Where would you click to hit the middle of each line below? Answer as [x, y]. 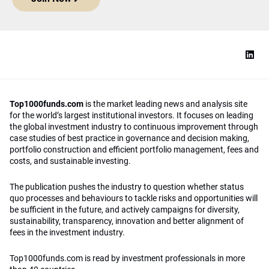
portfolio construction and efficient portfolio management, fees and [134, 150]
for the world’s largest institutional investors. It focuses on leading [131, 116]
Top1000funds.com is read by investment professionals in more [127, 258]
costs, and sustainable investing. [70, 161]
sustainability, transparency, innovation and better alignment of [127, 221]
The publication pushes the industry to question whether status [127, 187]
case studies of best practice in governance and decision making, [129, 138]
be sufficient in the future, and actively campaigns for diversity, [125, 210]
